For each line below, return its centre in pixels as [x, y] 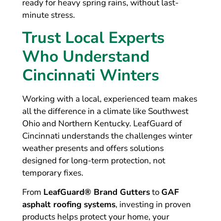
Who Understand [86, 56]
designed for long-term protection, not [93, 160]
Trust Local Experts [93, 37]
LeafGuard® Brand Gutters [96, 192]
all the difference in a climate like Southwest [105, 111]
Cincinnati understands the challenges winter [107, 136]
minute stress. [48, 15]
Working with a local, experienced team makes [110, 99]
